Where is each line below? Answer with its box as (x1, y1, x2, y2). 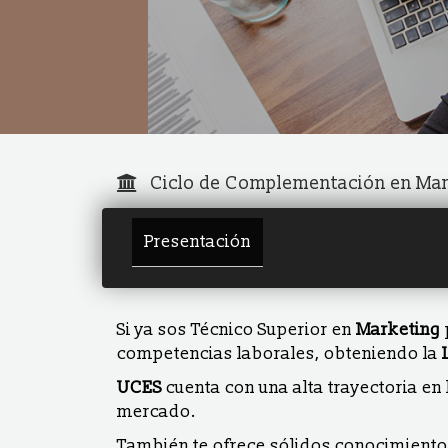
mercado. (117, 401, 196, 422)
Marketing (356, 319, 441, 340)
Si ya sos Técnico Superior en (117, 319, 356, 340)
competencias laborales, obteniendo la (117, 343, 442, 364)
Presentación (144, 231, 251, 252)
